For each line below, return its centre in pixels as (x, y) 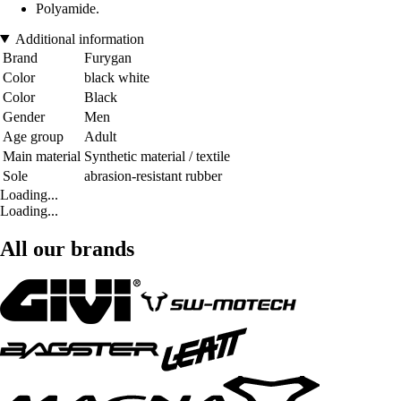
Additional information (79, 38)
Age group (33, 136)
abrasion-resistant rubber (153, 175)
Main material (42, 156)
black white (117, 77)
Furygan (108, 57)
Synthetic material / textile (157, 156)
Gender (24, 116)
